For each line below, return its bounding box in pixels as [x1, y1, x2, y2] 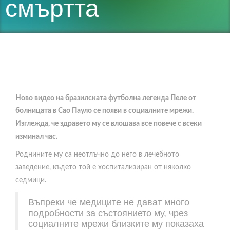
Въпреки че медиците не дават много [28, 197, 189, 207]
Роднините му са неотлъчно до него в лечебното [15, 151, 179, 158]
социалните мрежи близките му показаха [28, 219, 204, 229]
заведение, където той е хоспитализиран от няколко [15, 164, 191, 171]
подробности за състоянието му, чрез [28, 208, 188, 218]
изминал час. [15, 133, 57, 140]
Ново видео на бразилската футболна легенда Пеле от [15, 94, 196, 102]
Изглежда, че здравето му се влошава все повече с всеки [15, 120, 202, 127]
